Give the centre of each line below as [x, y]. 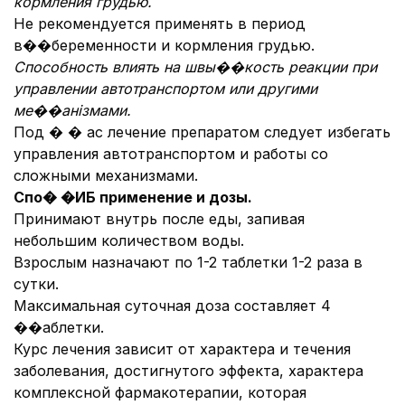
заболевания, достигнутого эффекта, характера [188, 371]
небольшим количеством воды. [129, 240]
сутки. [36, 284]
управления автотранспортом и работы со [171, 154]
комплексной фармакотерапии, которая [160, 392]
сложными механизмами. [106, 175]
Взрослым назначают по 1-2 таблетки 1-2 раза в [188, 262]
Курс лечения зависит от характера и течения [182, 349]
